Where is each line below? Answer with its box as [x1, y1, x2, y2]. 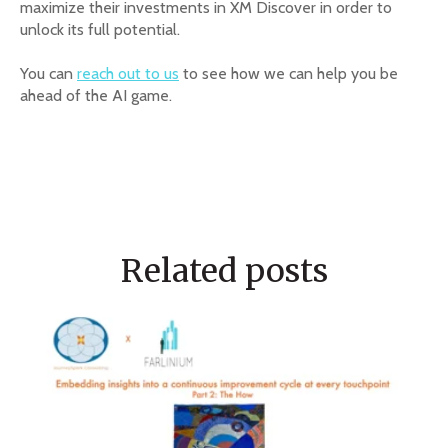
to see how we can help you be [179, 64, 398, 84]
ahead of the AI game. [20, 86, 172, 106]
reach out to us [77, 64, 179, 84]
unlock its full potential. [20, 19, 180, 39]
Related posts [120, 251, 328, 292]
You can [20, 64, 77, 84]
